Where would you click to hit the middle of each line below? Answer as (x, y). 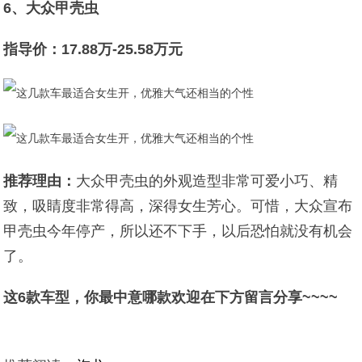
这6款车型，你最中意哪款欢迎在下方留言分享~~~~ (171, 297)
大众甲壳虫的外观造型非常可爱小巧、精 (207, 181)
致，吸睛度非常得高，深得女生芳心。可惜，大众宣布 (178, 206)
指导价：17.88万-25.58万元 (93, 49)
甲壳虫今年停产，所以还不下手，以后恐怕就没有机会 (178, 231)
